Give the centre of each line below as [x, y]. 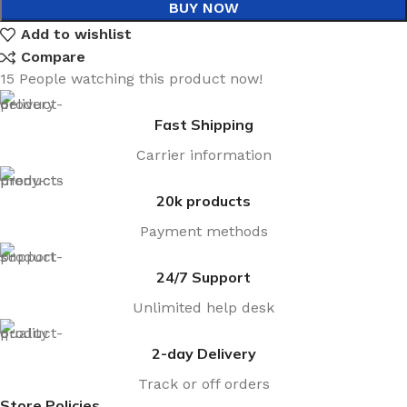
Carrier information [203, 155]
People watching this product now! [141, 79]
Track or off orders [203, 384]
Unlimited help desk [203, 308]
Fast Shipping [203, 124]
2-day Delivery [203, 353]
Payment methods [203, 231]
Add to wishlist [77, 34]
